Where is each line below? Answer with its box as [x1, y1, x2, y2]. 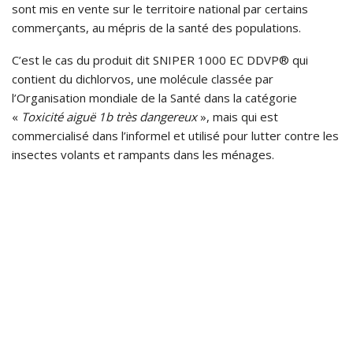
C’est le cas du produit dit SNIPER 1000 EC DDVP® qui [12, 52, 308, 69]
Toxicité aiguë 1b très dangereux [21, 109, 200, 125]
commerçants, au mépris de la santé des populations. [12, 20, 301, 36]
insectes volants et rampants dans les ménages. [12, 147, 277, 163]
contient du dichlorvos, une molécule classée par [12, 71, 273, 87]
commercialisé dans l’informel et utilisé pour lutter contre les [12, 128, 339, 144]
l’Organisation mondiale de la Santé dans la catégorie [12, 90, 297, 106]
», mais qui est [200, 109, 278, 125]
